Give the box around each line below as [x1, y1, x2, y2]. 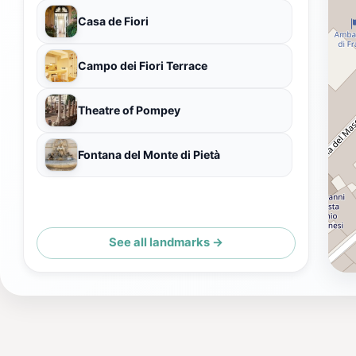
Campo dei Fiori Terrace [78, 58, 207, 72]
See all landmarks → [109, 235, 223, 250]
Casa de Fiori [78, 14, 149, 28]
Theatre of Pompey [78, 103, 180, 117]
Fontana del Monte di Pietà [78, 147, 220, 161]
